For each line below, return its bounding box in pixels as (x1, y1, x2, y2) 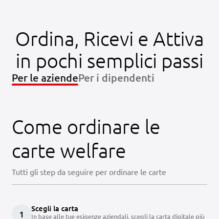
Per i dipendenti (78, 70, 154, 84)
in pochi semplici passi (16, 48, 203, 72)
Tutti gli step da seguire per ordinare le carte (12, 166, 166, 176)
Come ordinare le (12, 114, 160, 138)
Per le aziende (12, 70, 78, 84)
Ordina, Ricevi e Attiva (15, 26, 204, 50)
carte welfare (12, 138, 126, 162)
